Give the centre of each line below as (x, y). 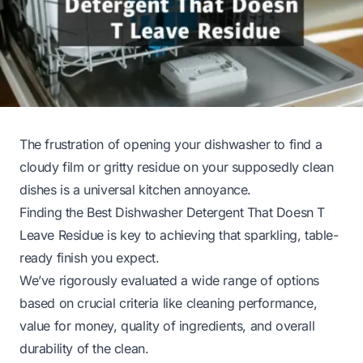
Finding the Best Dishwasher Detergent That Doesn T (173, 212)
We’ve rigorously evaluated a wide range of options (170, 280)
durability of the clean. (84, 348)
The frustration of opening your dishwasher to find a (171, 144)
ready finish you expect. (90, 257)
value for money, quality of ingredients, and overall (167, 325)
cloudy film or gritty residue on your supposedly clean (177, 167)
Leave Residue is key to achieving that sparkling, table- (179, 235)
